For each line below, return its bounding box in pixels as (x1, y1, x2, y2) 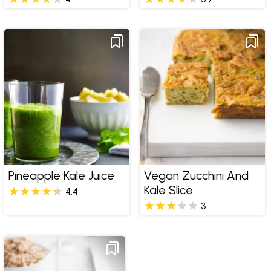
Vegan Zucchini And (143, 168, 249, 183)
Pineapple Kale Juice (8, 168, 114, 183)
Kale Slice (143, 183, 193, 198)
